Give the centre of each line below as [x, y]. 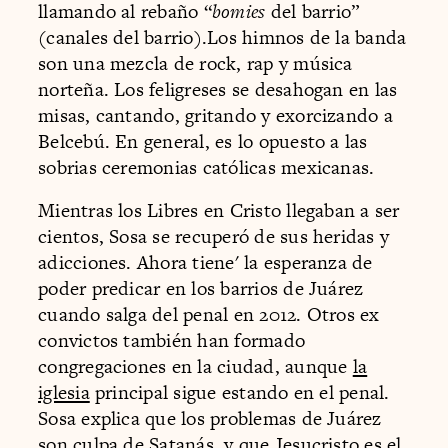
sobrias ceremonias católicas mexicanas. [206, 167]
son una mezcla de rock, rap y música [195, 63]
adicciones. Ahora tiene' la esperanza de [205, 263]
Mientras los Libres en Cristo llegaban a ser [219, 211]
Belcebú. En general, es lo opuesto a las [203, 141]
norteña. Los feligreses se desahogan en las [218, 89]
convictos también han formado [172, 341]
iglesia [64, 393]
